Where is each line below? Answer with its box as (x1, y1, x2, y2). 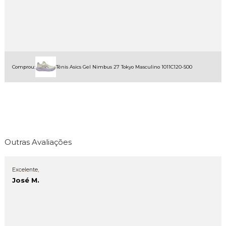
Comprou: (12, 64, 35, 70)
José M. (12, 176, 39, 184)
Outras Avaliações (4, 137, 72, 147)
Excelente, (12, 166, 39, 173)
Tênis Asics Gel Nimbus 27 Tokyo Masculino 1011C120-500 (55, 64, 192, 70)
